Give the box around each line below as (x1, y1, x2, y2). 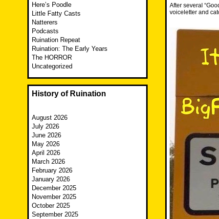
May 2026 (32, 140, 60, 148)
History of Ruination (32, 89, 106, 98)
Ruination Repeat (32, 36, 80, 44)
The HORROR (32, 54, 72, 62)
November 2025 (32, 193, 76, 201)
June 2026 (32, 131, 61, 139)
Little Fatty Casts (32, 10, 81, 18)
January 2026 (32, 175, 70, 183)
